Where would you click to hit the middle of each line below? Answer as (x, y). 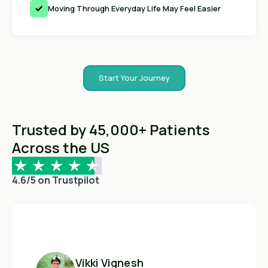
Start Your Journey (134, 77)
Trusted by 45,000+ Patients (111, 129)
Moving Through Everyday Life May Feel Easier (134, 8)
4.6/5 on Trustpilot (56, 180)
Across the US (61, 147)
